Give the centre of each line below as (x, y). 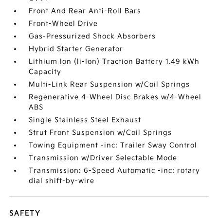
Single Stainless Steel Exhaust (85, 120)
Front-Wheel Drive (64, 24)
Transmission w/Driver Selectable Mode (103, 158)
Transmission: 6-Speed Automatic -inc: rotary (115, 171)
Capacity (45, 72)
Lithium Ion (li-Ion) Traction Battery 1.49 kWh (114, 62)
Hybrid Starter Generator (76, 49)
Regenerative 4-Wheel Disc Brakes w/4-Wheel (115, 97)
